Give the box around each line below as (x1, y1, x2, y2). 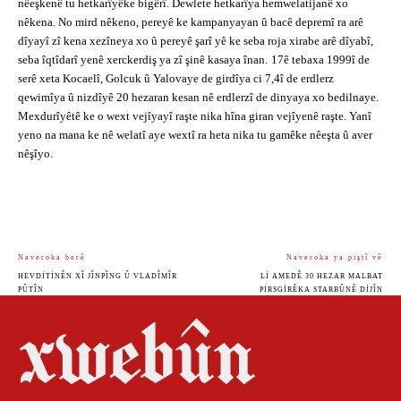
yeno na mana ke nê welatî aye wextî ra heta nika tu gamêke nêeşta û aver (18, 128, 372, 142)
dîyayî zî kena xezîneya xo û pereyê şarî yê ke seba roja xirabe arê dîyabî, (18, 34, 373, 48)
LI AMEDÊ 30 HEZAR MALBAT (260, 272, 383, 281)
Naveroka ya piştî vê (286, 253, 383, 262)
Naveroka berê (18, 253, 86, 262)
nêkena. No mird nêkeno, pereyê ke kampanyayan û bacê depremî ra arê (18, 15, 363, 30)
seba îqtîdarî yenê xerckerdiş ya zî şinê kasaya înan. (18, 53, 268, 67)
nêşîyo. (18, 147, 53, 161)
